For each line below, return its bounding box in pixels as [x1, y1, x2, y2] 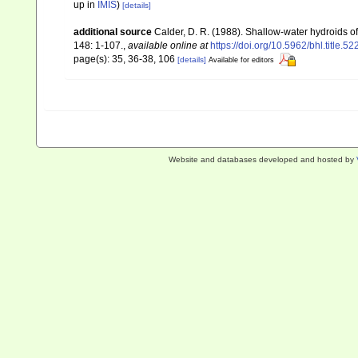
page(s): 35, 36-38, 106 [74, 53, 177, 65]
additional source [74, 26, 152, 38]
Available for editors [209, 55, 274, 64]
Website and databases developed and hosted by [168, 155, 356, 164]
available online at [128, 39, 208, 51]
